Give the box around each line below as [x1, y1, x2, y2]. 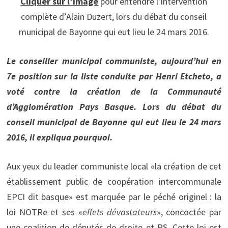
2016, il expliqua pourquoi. [6, 131, 112, 143]
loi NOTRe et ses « [6, 206, 82, 218]
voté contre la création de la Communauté [6, 85, 222, 97]
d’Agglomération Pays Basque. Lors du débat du [6, 100, 222, 112]
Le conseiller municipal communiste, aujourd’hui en [6, 54, 222, 67]
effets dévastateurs [82, 206, 157, 218]
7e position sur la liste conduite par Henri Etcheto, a [6, 70, 222, 82]
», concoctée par [156, 206, 222, 218]
